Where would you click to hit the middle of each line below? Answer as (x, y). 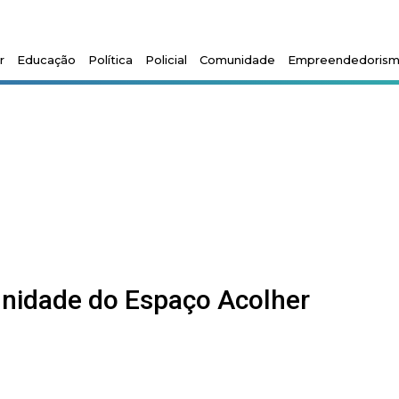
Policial (167, 60)
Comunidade (238, 60)
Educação (47, 60)
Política (111, 60)
